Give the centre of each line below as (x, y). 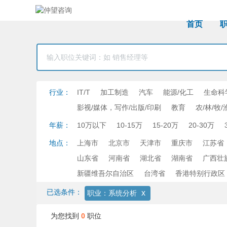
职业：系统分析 (112, 193)
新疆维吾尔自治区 (105, 173)
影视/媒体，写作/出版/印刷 (119, 107)
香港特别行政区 (200, 173)
